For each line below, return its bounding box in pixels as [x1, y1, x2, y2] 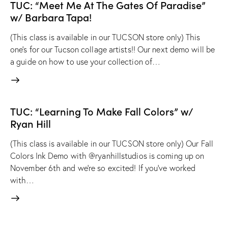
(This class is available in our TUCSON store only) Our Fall [10, 138, 213, 149]
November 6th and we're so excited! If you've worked [10, 162, 196, 173]
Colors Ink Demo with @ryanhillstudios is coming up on [10, 150, 205, 161]
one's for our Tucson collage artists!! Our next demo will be [10, 44, 215, 55]
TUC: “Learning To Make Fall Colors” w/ [10, 103, 193, 118]
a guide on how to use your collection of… [10, 56, 161, 67]
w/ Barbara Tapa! [10, 10, 92, 24]
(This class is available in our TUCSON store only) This [10, 32, 201, 43]
